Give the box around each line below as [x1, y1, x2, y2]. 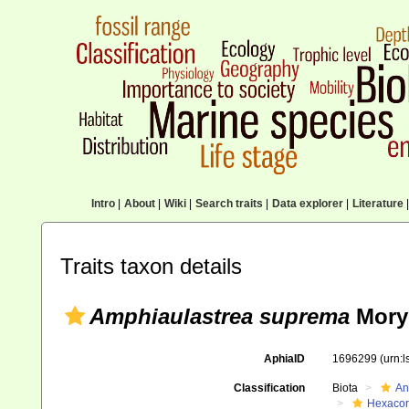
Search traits [194, 197, 263, 210]
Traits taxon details [60, 254, 242, 278]
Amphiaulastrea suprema [89, 304, 350, 329]
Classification [233, 382, 305, 394]
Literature [351, 197, 404, 210]
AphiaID [263, 352, 305, 365]
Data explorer [271, 197, 343, 210]
